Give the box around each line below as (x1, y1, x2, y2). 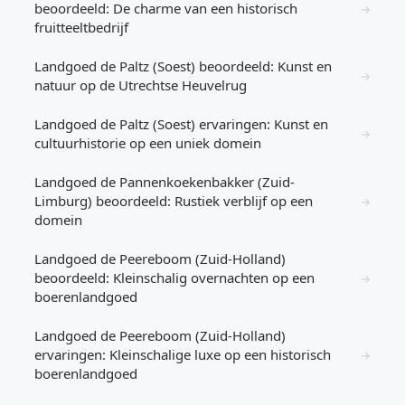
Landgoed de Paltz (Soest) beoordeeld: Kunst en (34, 57, 332, 75)
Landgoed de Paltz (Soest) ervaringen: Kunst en (34, 115, 328, 133)
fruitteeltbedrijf (34, 18, 128, 36)
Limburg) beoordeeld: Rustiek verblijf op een (34, 192, 313, 210)
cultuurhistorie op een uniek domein (34, 134, 261, 152)
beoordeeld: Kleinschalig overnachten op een (34, 268, 315, 287)
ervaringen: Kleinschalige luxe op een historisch (34, 345, 331, 363)
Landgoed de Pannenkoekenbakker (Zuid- (34, 173, 295, 191)
